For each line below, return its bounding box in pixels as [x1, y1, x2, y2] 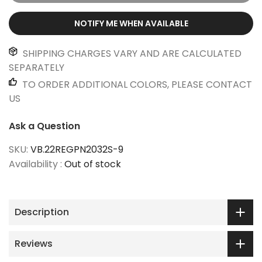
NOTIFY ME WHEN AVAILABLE [74, 17, 188, 29]
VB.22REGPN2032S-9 [30, 142, 123, 156]
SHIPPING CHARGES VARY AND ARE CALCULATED [20, 46, 242, 60]
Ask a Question [9, 119, 80, 133]
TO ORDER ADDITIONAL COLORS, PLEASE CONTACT [20, 77, 252, 91]
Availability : [9, 157, 64, 171]
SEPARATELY [9, 60, 64, 74]
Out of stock [64, 157, 121, 171]
